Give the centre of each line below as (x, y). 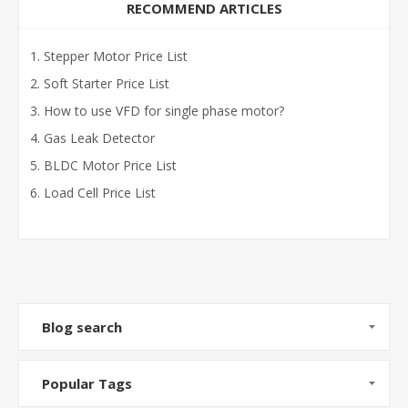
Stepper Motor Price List (116, 56)
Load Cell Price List (100, 192)
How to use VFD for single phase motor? (164, 110)
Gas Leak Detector (99, 138)
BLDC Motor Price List (110, 165)
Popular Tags (87, 383)
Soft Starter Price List (107, 83)
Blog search (82, 326)
